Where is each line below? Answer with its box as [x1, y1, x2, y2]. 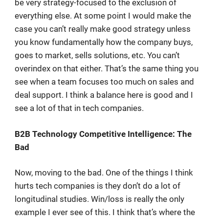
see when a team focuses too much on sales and [15, 77, 194, 87]
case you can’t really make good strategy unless [15, 24, 191, 34]
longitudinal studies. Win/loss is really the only [15, 194, 184, 204]
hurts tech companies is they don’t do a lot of [15, 181, 180, 191]
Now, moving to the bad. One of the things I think [15, 168, 193, 177]
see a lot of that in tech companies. [15, 103, 144, 113]
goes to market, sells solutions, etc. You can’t [15, 50, 180, 60]
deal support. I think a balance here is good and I [15, 90, 193, 100]
